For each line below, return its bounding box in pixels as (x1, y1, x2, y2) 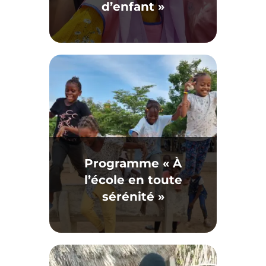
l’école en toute (84, 173, 182, 187)
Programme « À (84, 156, 182, 170)
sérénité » (102, 189, 164, 204)
